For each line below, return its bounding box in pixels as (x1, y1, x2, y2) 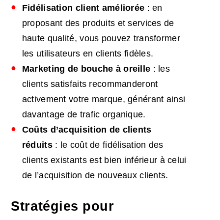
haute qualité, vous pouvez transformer (22, 33, 180, 44)
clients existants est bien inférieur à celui (22, 155, 187, 165)
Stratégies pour (11, 199, 114, 214)
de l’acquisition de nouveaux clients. (22, 170, 168, 181)
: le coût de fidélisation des (52, 140, 164, 150)
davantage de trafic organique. (22, 110, 146, 120)
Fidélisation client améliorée (22, 3, 145, 13)
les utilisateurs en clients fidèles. (22, 49, 154, 59)
